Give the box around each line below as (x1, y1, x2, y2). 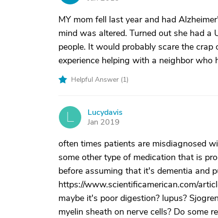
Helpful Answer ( (71, 75, 123, 84)
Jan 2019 (88, 117, 120, 127)
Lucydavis (88, 107, 123, 118)
